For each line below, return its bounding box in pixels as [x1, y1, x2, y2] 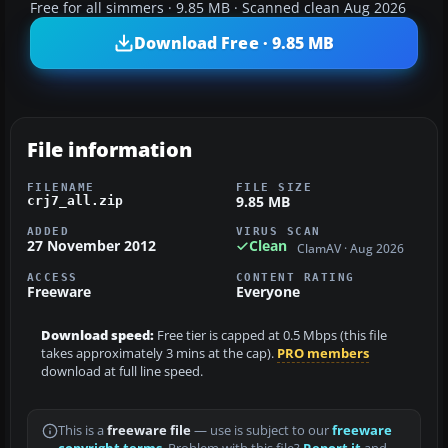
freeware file [107, 421, 191, 439]
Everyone [236, 281, 300, 301]
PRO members [277, 344, 369, 362]
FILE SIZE [236, 181, 313, 194]
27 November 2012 [27, 236, 156, 256]
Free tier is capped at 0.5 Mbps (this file [154, 326, 387, 344]
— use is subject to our [191, 421, 332, 439]
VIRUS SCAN [236, 225, 321, 238]
